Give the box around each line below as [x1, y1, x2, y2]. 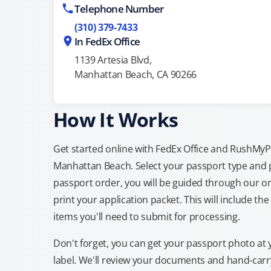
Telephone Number [74, 2, 164, 16]
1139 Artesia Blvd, [74, 53, 152, 67]
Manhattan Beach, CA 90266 [74, 68, 197, 81]
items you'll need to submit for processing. [53, 210, 240, 223]
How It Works [53, 106, 178, 132]
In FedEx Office [74, 34, 140, 48]
